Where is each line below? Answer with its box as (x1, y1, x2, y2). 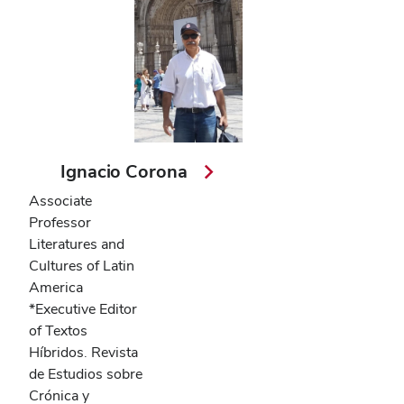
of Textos (29, 321, 87, 341)
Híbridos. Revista (29, 343, 138, 363)
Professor (29, 213, 91, 233)
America (29, 278, 83, 298)
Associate (29, 191, 92, 211)
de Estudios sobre (29, 364, 142, 384)
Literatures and (29, 234, 124, 254)
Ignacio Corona (60, 160, 193, 184)
